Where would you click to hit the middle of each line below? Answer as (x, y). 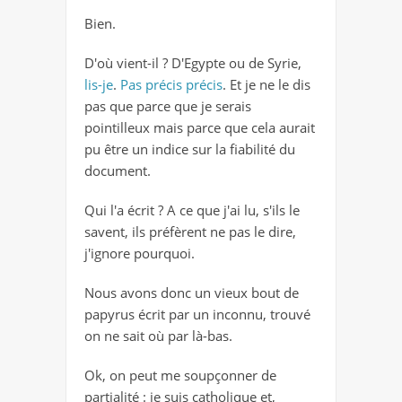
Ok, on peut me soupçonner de (180, 376)
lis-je (99, 85)
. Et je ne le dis (267, 85)
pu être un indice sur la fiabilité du (190, 149)
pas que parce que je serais (168, 106)
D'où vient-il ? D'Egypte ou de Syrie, (193, 63)
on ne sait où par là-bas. (158, 336)
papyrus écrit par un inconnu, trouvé (197, 315)
